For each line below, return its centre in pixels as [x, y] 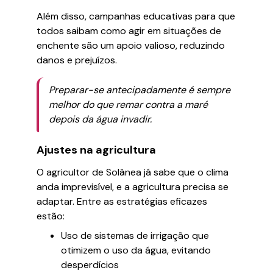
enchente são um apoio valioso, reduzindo [131, 45]
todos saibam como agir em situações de [129, 31]
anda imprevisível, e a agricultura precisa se [133, 187]
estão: [51, 216]
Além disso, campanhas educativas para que [136, 16]
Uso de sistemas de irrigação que [135, 236]
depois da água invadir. [100, 119]
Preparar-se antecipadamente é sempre [140, 90]
